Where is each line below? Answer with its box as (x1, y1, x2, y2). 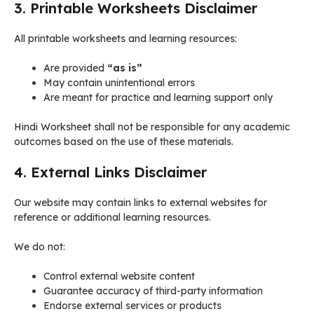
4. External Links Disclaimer (14, 163, 207, 181)
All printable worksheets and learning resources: (14, 32, 237, 45)
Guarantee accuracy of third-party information (43, 285, 263, 297)
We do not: (14, 240, 65, 253)
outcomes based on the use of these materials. (14, 135, 233, 148)
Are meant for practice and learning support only (43, 91, 273, 104)
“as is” (107, 62, 142, 74)
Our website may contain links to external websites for (14, 196, 267, 209)
